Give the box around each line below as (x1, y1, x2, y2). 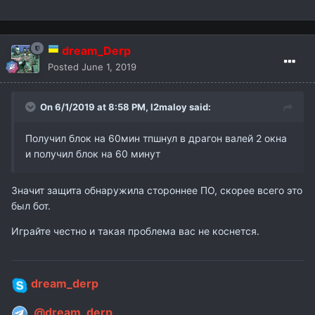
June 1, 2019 (82, 61, 136, 73)
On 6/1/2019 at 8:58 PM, (40, 101, 150, 113)
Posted (48, 61, 82, 73)
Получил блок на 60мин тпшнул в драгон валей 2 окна (25, 132, 287, 145)
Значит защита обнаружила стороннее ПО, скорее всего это (11, 184, 302, 197)
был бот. (11, 200, 51, 212)
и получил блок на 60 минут (25, 148, 160, 160)
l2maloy (150, 101, 187, 113)
